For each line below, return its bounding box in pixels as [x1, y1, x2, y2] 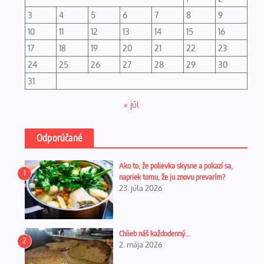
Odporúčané [37, 132, 82, 144]
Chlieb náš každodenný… [119, 229, 190, 238]
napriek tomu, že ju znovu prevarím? [119, 172, 225, 181]
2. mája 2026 [119, 240, 163, 249]
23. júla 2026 [119, 183, 163, 193]
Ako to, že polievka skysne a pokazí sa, [119, 161, 233, 170]
